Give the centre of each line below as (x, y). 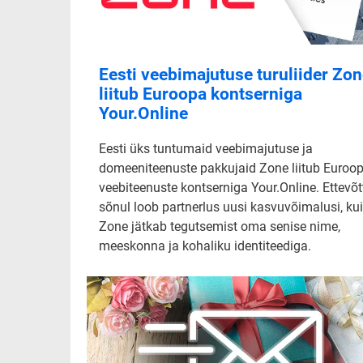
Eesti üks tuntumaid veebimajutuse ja (206, 149)
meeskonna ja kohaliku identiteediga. (205, 246)
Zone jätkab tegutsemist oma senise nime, (220, 227)
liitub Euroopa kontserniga (201, 94)
